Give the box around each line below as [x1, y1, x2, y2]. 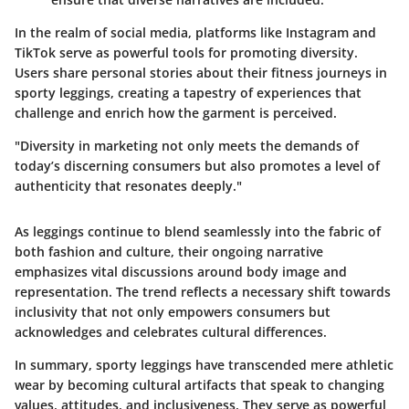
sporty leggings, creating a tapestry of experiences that [15, 84, 362, 102]
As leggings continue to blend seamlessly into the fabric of [15, 223, 381, 241]
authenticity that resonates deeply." [15, 177, 242, 195]
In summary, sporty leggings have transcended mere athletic [15, 356, 393, 374]
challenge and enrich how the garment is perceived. [15, 104, 337, 122]
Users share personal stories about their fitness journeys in [15, 64, 387, 82]
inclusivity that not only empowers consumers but [15, 303, 330, 321]
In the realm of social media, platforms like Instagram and [15, 24, 376, 42]
